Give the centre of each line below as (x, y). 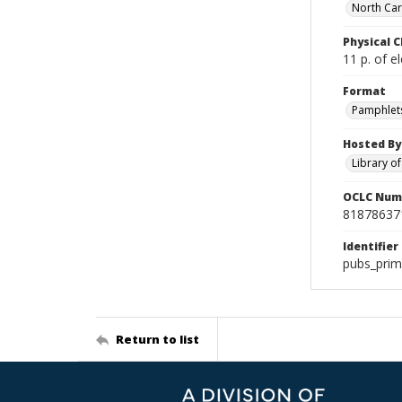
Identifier (371, 246)
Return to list (157, 339)
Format (364, 91)
